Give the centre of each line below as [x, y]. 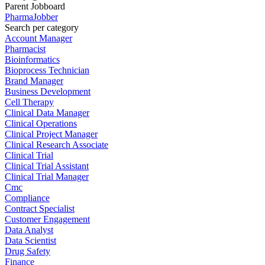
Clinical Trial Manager [47, 176]
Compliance [27, 198]
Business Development [48, 91]
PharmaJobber [31, 17]
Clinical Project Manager [51, 134]
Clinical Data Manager [47, 112]
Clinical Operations [41, 123]
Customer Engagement [47, 219]
